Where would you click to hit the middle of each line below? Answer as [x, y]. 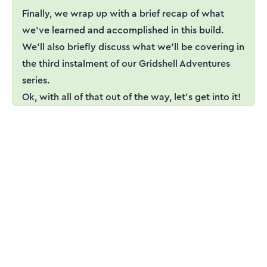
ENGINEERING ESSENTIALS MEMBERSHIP [122, 192]
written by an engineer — [123, 238]
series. [36, 80]
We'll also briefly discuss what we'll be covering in [133, 46]
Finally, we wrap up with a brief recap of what [123, 13]
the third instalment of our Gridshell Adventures [126, 63]
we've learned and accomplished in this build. [123, 30]
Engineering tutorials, [108, 220]
